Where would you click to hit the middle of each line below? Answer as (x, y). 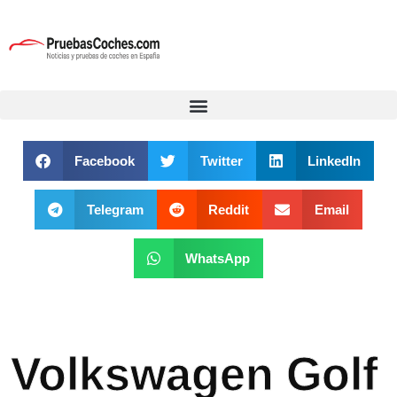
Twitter (221, 160)
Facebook (105, 160)
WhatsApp (218, 258)
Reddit (229, 209)
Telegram (115, 209)
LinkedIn (335, 160)
